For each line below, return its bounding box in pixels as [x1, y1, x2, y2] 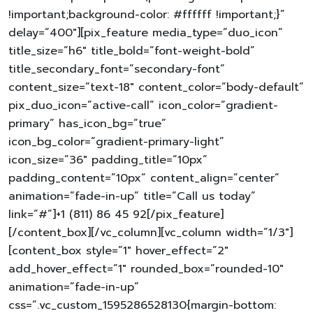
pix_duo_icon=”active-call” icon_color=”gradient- [8, 96, 278, 114]
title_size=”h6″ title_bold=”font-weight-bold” [8, 42, 255, 59]
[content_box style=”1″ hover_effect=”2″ [8, 242, 228, 259]
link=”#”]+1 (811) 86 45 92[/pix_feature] [8, 205, 224, 223]
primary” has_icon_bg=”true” [8, 115, 166, 132]
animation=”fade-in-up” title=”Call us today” [8, 187, 256, 205]
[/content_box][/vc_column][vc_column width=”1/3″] [8, 224, 293, 241]
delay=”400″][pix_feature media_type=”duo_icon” [8, 24, 283, 41]
